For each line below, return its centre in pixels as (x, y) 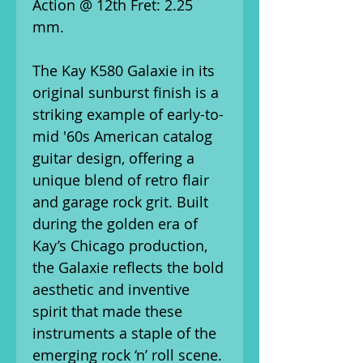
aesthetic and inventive (111, 289)
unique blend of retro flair (121, 180)
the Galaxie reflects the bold (128, 267)
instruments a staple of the (124, 333)
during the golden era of (115, 224)
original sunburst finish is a (126, 92)
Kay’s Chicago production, (120, 246)
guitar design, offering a (113, 158)
